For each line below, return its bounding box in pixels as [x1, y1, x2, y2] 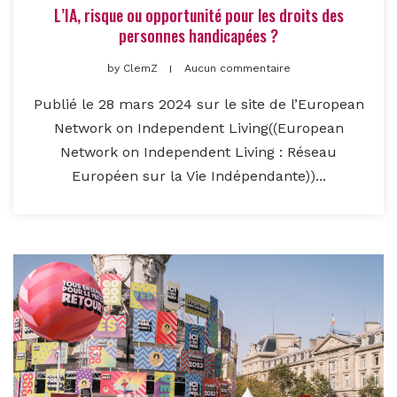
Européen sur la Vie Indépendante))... [71, 167, 326, 185]
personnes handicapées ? [119, 24, 278, 48]
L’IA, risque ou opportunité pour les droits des [53, 4, 344, 27]
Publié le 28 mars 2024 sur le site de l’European [33, 96, 364, 113]
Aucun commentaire [183, 62, 291, 75]
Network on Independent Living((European [53, 120, 344, 137]
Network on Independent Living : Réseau [60, 144, 337, 161]
